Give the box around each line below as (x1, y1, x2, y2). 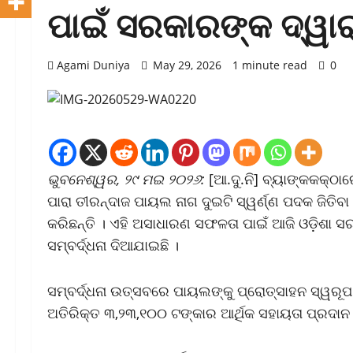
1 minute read (232, 58, 307, 73)
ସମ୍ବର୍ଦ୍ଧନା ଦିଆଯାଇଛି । (47, 236, 179, 255)
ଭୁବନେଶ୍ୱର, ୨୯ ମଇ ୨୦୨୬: (47, 169, 205, 189)
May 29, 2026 (150, 58, 225, 73)
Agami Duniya (57, 58, 130, 73)
